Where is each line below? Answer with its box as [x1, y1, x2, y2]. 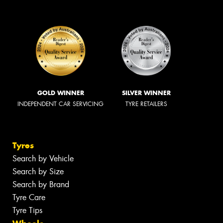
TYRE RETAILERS [125, 100, 167, 109]
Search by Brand [12, 179, 69, 190]
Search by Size [12, 166, 64, 177]
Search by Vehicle [12, 153, 74, 164]
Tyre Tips [12, 205, 42, 216]
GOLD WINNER [37, 89, 84, 97]
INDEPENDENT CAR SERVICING [17, 100, 104, 109]
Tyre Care [12, 192, 45, 203]
